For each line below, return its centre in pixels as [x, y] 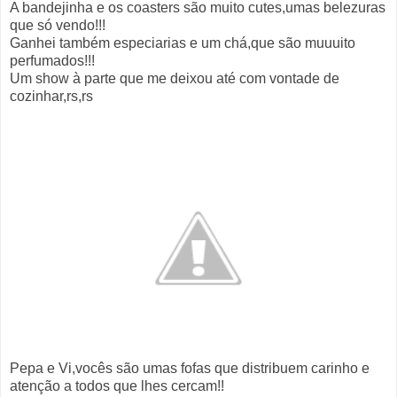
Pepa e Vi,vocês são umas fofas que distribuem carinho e [190, 368]
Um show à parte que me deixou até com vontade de [175, 78]
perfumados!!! [52, 60]
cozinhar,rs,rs [51, 96]
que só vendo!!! [58, 25]
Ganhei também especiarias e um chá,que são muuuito [183, 43]
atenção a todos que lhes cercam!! [117, 385]
